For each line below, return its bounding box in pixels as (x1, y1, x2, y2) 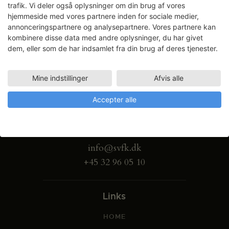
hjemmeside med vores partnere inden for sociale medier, (8, 12, 199, 20)
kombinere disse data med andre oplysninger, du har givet (8, 33, 203, 42)
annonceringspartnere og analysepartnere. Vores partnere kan (8, 22, 216, 31)
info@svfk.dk (87, 141, 142, 154)
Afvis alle (154, 74, 184, 82)
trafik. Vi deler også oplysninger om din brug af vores (8, 1, 185, 10)
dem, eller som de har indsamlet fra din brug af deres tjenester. (8, 44, 218, 53)
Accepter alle (93, 95, 136, 104)
